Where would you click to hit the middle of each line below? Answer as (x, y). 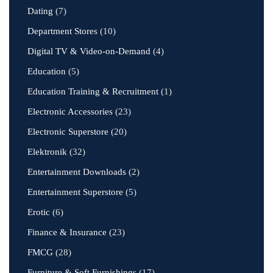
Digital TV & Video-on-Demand (89, 51)
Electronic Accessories (70, 112)
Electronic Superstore (68, 132)
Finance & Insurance (67, 232)
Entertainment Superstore (75, 192)
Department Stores (62, 31)
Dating (40, 11)
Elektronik (47, 152)
